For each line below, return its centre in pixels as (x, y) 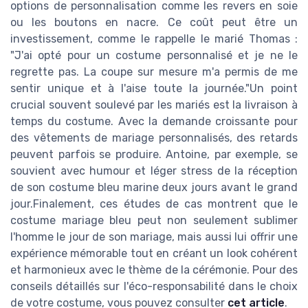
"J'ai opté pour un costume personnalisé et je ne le (154, 55)
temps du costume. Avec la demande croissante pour (154, 121)
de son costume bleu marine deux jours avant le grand (154, 187)
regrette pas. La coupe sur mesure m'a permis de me (154, 71)
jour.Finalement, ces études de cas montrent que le (154, 203)
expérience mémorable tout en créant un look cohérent (154, 253)
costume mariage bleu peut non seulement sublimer (154, 220)
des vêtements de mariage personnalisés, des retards (154, 137)
